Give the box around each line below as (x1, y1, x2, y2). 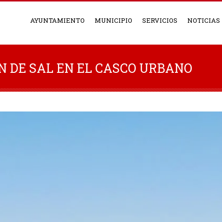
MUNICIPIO (95, 16, 132, 25)
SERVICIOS (142, 16, 177, 25)
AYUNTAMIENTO (30, 16, 85, 25)
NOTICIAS (187, 16, 220, 25)
